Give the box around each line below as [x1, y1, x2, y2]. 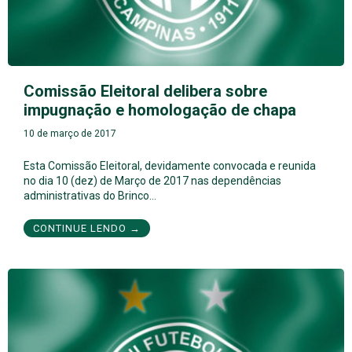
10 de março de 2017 [24, 128, 116, 140]
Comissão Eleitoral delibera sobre [24, 82, 267, 101]
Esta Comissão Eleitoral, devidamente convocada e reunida [24, 159, 316, 173]
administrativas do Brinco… [24, 189, 156, 203]
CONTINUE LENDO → [33, 222, 141, 235]
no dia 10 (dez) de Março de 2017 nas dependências [24, 174, 281, 188]
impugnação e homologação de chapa [24, 101, 296, 120]
